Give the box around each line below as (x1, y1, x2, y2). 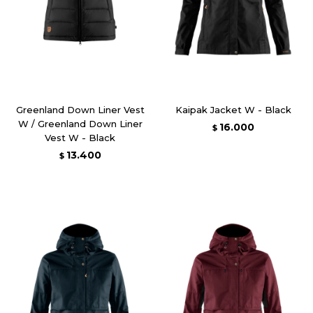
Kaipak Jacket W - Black (175, 103, 291, 115)
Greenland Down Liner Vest (15, 103, 145, 115)
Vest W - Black (45, 131, 115, 143)
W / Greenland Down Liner (17, 117, 143, 129)
